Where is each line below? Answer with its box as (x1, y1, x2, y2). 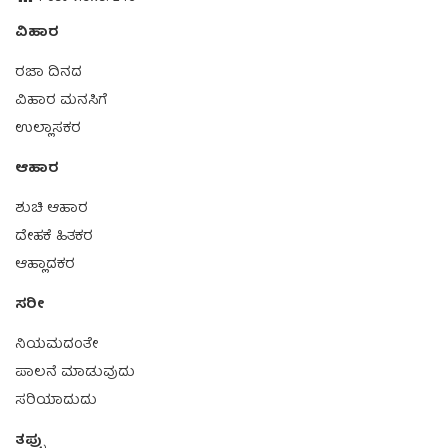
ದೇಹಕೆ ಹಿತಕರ (15, 224, 93, 249)
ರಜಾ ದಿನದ (15, 60, 82, 85)
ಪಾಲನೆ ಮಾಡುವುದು (15, 360, 135, 385)
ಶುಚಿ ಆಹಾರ (15, 196, 88, 221)
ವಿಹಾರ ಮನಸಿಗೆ (15, 88, 107, 113)
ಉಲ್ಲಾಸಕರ (15, 116, 81, 141)
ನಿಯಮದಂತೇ (15, 332, 98, 357)
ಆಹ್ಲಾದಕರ (15, 252, 75, 277)
